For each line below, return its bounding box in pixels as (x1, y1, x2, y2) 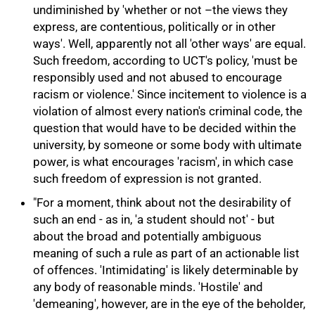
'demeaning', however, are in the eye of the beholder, (33, 297, 305, 311)
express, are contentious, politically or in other (33, 20, 276, 34)
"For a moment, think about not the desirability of (33, 195, 291, 210)
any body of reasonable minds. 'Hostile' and (33, 280, 263, 294)
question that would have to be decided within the (33, 121, 296, 135)
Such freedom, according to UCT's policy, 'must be (33, 53, 297, 67)
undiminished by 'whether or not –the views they (33, 3, 288, 17)
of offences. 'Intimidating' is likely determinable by (33, 263, 298, 277)
